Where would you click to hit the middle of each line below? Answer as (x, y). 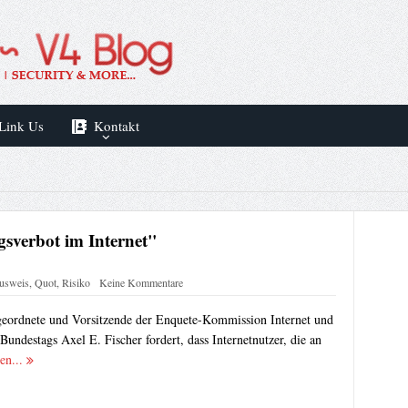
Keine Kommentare (141, 283)
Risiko (76, 283)
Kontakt (116, 126)
